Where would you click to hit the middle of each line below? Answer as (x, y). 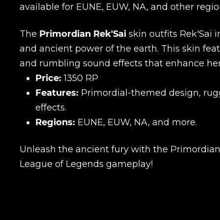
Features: (57, 93)
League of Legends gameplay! (86, 164)
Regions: (55, 123)
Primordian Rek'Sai (83, 34)
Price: (48, 78)
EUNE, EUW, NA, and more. (136, 123)
